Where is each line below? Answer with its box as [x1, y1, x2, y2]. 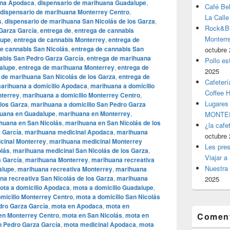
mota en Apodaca [51, 201, 103, 210]
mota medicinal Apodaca [64, 220, 136, 229]
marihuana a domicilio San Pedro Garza [31, 100, 146, 109]
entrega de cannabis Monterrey [14, 35, 105, 44]
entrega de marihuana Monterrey [18, 63, 114, 72]
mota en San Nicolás [62, 210, 122, 220]
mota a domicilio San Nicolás [76, 192, 160, 201]
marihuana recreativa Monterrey [17, 164, 112, 174]
